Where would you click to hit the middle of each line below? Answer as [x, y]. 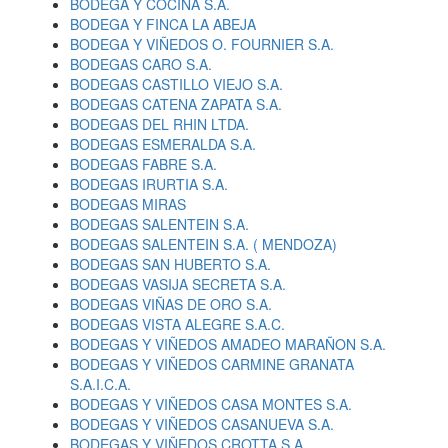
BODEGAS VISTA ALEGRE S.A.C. [177, 324]
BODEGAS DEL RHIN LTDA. [159, 124]
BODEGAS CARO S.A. [141, 64]
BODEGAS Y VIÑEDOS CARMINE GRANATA [212, 364]
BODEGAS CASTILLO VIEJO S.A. [176, 84]
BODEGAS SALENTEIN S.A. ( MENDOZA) [203, 244]
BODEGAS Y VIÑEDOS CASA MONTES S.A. [211, 404]
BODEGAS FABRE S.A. [143, 164]
